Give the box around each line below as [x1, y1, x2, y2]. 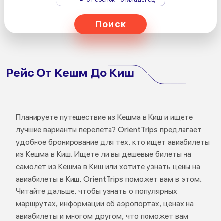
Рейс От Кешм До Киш [6, 66, 134, 80]
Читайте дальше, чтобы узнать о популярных [15, 186, 177, 196]
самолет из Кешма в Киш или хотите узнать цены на [15, 162, 200, 171]
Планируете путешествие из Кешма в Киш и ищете [15, 112, 193, 122]
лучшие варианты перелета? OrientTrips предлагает [15, 125, 202, 134]
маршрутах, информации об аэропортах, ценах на [15, 199, 194, 208]
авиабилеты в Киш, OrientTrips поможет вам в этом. [15, 174, 202, 184]
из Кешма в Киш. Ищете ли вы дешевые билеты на [15, 149, 191, 159]
